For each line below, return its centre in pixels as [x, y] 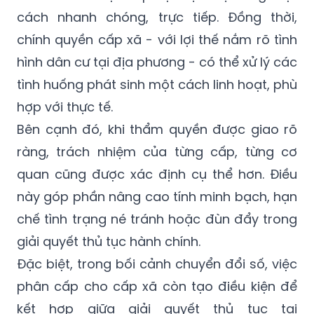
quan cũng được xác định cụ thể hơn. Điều [157, 174]
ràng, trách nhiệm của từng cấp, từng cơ [157, 151]
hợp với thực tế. [65, 107]
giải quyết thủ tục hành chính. [109, 241]
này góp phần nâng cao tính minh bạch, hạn [157, 196]
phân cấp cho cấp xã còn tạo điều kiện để [157, 286]
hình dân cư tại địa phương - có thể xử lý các [157, 62]
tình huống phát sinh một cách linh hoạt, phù [157, 84]
